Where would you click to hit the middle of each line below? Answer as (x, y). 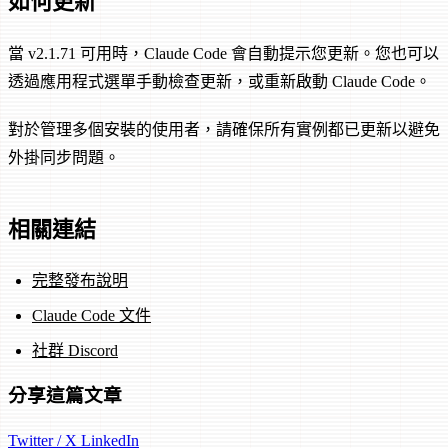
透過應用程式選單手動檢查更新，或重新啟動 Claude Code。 (219, 81)
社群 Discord (75, 351)
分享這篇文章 (65, 396)
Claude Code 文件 (91, 316)
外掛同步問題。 (64, 157)
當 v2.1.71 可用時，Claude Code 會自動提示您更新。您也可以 (223, 53)
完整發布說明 (80, 281)
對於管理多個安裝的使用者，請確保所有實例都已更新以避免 (224, 129)
